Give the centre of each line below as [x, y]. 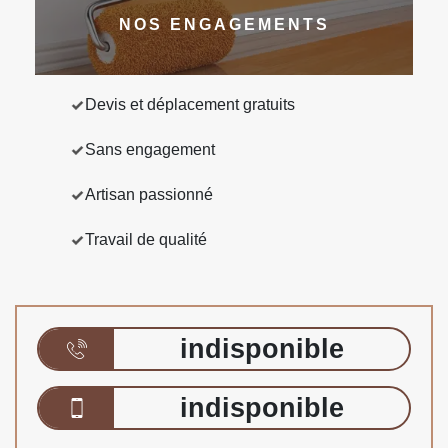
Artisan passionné [149, 194]
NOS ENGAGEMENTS [224, 24]
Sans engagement [150, 149]
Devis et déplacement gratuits [190, 104]
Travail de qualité [146, 239]
